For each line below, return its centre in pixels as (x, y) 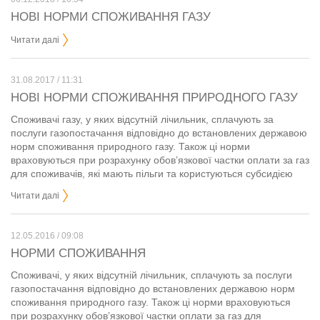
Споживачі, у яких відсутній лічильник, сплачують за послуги (151, 275)
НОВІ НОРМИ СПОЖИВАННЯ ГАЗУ (111, 17)
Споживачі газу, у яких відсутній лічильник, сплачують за (142, 119)
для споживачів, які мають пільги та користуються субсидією (152, 174)
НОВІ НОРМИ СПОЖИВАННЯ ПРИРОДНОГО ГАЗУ (154, 97)
